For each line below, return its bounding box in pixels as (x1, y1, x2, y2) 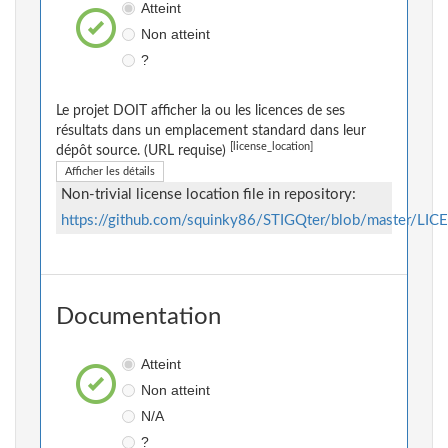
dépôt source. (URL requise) (56, 144, 230, 159)
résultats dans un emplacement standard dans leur (56, 124, 366, 139)
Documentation (56, 305, 221, 330)
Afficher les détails (65, 166, 155, 178)
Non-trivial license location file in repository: (61, 187, 356, 203)
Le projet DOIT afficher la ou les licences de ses (56, 104, 345, 119)
